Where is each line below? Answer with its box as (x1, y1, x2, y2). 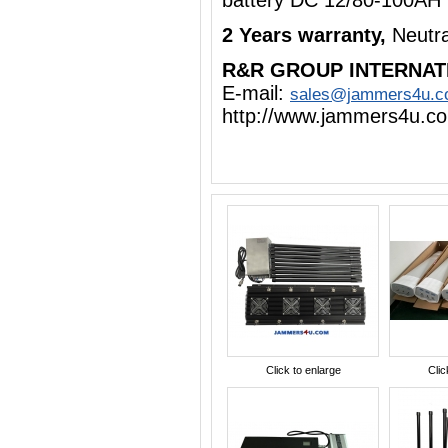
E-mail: (222, 82, 290, 104)
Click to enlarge (265, 364, 341, 376)
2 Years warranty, (222, 24, 392, 46)
